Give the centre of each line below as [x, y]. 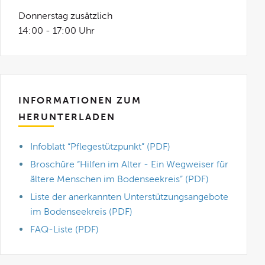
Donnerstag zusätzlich [66, 16]
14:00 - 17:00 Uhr [57, 30]
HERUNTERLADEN [67, 117]
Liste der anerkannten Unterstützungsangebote [130, 197]
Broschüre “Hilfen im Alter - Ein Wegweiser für [130, 164]
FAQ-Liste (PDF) [65, 229]
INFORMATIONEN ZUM [80, 100]
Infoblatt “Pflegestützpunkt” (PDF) [101, 146]
